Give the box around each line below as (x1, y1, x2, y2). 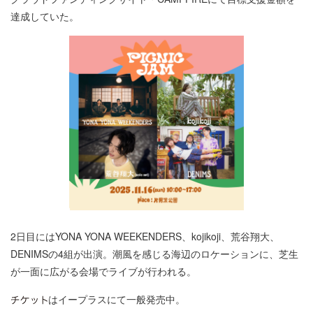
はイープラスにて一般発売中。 (48, 292, 185, 307)
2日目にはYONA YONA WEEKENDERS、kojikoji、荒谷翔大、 (10, 229, 279, 244)
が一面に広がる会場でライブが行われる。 (10, 264, 196, 279)
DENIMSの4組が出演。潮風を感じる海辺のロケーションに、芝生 (10, 247, 298, 261)
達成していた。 (10, 8, 79, 23)
